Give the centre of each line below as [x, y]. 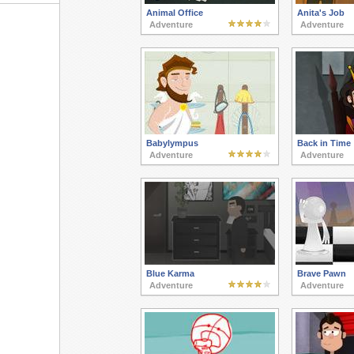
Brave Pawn [321, 273]
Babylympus [172, 143]
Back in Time [324, 143]
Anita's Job [320, 13]
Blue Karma [170, 273]
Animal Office [174, 13]
